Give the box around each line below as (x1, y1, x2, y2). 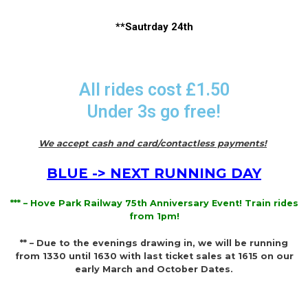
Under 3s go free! (87, 101, 221, 122)
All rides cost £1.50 (78, 79, 230, 100)
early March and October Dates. (75, 263, 233, 274)
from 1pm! (129, 210, 179, 221)
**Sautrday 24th (115, 21, 193, 33)
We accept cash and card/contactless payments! (38, 137, 267, 148)
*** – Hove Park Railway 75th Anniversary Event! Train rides (10, 197, 298, 208)
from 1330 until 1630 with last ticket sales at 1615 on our (14, 250, 294, 261)
